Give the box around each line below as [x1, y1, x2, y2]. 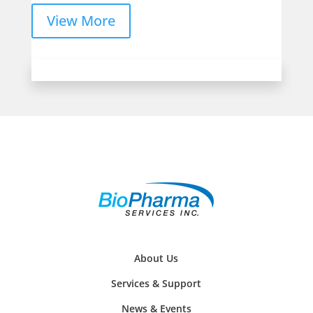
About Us [134, 251, 179, 265]
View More [46, 11, 115, 31]
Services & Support [111, 276, 202, 290]
